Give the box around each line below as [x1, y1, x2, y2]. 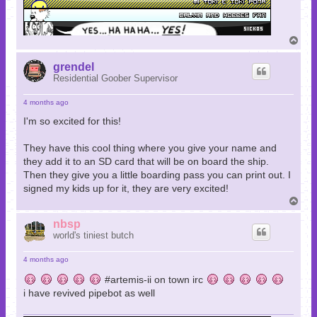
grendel [53, 61, 94, 74]
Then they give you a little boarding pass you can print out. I [23, 169, 291, 181]
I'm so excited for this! [23, 115, 121, 127]
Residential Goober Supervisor [53, 73, 178, 84]
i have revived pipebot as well [23, 287, 155, 299]
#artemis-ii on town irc [102, 274, 206, 286]
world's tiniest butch [53, 230, 134, 241]
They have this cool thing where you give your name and [23, 142, 277, 154]
